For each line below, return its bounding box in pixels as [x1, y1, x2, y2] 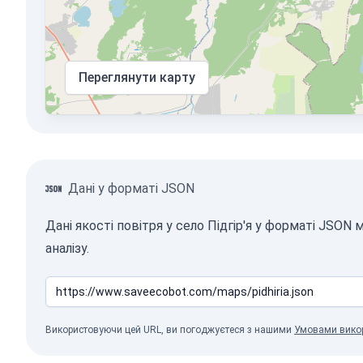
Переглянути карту [79, 70, 195, 85]
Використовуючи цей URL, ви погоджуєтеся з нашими [45, 324, 294, 335]
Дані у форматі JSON [68, 181, 194, 196]
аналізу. [45, 241, 89, 256]
